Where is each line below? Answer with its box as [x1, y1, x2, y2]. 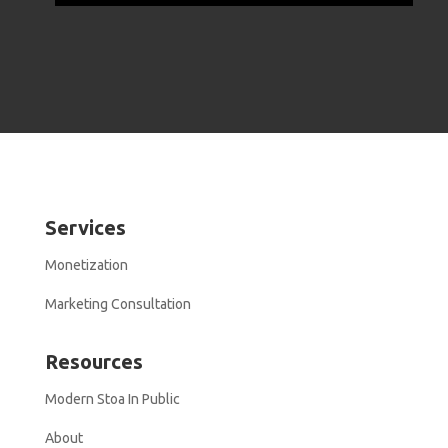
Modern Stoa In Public [44, 391, 180, 407]
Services [44, 216, 126, 239]
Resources [44, 350, 143, 373]
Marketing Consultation [44, 296, 191, 312]
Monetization [44, 257, 128, 273]
